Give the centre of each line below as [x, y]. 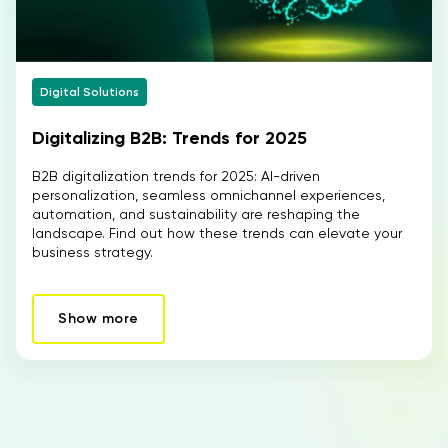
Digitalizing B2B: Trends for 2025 [169, 138]
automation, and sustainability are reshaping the [196, 214]
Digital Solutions [89, 92]
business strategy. [92, 252]
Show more [98, 318]
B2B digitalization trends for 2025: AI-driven [176, 176]
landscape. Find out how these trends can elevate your [217, 233]
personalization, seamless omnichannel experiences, [208, 195]
